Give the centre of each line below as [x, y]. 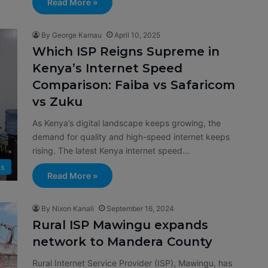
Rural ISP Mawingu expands [120, 225]
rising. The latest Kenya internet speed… [111, 150]
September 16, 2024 [140, 208]
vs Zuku [57, 102]
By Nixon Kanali [68, 208]
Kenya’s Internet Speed [107, 68]
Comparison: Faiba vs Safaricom [134, 85]
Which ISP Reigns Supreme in [126, 51]
